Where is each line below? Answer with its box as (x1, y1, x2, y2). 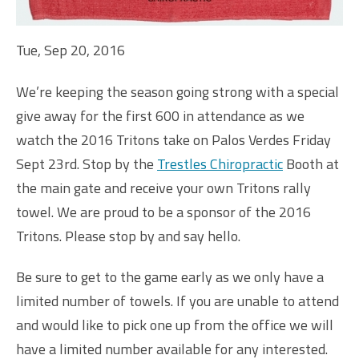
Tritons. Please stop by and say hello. (16, 224, 240, 247)
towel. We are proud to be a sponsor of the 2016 (16, 200, 311, 223)
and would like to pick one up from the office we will (16, 314, 333, 337)
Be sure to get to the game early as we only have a (16, 266, 324, 288)
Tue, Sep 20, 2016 (16, 39, 125, 62)
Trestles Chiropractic (157, 152, 283, 175)
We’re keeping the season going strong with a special (16, 80, 339, 103)
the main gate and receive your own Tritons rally (16, 176, 311, 199)
